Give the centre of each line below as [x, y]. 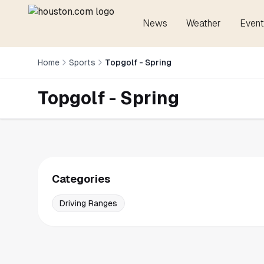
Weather [204, 23]
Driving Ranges [88, 203]
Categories [81, 179]
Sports [82, 62]
